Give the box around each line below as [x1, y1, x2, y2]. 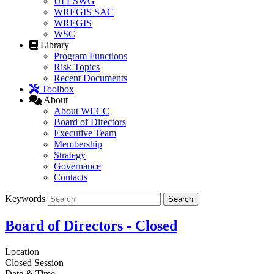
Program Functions [54, 51, 127, 62]
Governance [54, 161, 101, 172]
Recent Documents [54, 73, 127, 84]
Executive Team [54, 128, 116, 139]
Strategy [54, 150, 86, 161]
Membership [54, 139, 102, 150]
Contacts [54, 172, 87, 183]
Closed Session [5, 257, 64, 268]
